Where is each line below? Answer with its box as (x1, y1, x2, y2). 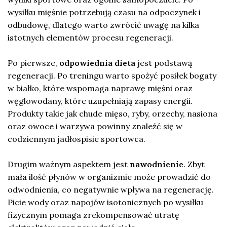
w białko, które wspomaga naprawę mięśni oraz (8, 83, 193, 94)
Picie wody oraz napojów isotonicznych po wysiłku (8, 197, 203, 208)
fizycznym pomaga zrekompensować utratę (8, 210, 179, 220)
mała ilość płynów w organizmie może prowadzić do (8, 172, 211, 182)
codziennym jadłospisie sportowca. (8, 134, 145, 144)
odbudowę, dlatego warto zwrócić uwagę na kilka (8, 20, 199, 30)
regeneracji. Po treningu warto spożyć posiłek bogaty (8, 70, 216, 81)
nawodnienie (130, 159, 183, 170)
